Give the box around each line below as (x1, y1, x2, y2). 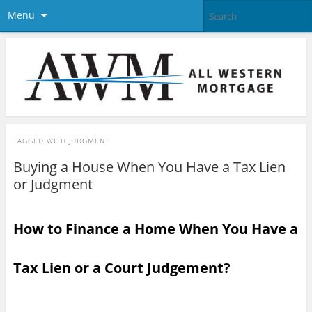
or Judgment (13, 174, 93, 194)
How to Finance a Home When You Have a (13, 219, 298, 238)
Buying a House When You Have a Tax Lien (13, 157, 286, 176)
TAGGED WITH (13, 135, 69, 146)
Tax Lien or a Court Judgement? (13, 258, 231, 277)
